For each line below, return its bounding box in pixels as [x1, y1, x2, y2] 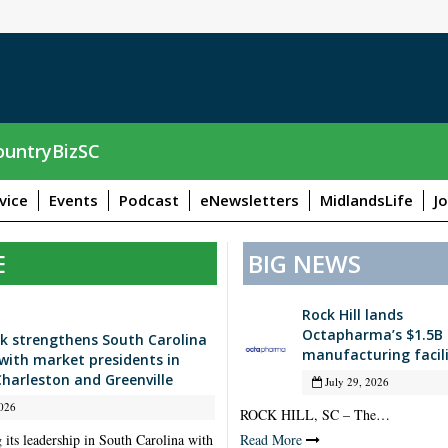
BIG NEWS [247, 246, 361, 280]
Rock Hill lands [301, 304, 403, 324]
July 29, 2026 [321, 373, 389, 389]
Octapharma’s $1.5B [301, 324, 443, 344]
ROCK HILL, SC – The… [239, 404, 390, 424]
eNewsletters [200, 189, 299, 210]
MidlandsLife [320, 189, 413, 210]
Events [49, 189, 98, 210]
